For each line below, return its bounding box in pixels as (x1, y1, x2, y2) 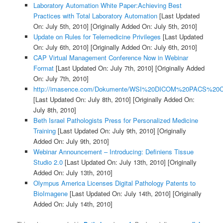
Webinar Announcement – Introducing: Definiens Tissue (33, 146, 194, 156)
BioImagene (33, 188, 68, 198)
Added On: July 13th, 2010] (33, 167, 112, 177)
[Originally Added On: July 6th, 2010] (88, 42, 197, 52)
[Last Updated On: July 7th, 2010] (53, 63, 153, 73)
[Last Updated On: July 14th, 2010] (67, 188, 171, 198)
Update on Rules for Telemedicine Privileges (33, 31, 161, 41)
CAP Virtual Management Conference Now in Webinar (33, 52, 188, 62)
